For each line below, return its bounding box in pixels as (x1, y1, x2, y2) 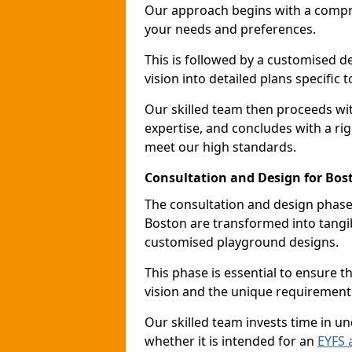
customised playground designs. (145, 233, 339, 251)
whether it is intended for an (145, 332, 317, 350)
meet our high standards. (145, 138, 296, 156)
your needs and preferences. (145, 20, 316, 38)
